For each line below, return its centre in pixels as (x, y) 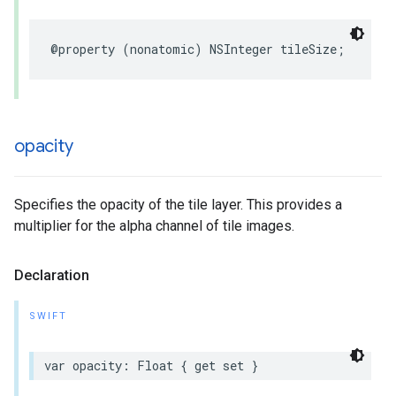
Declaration (52, 275)
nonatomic (162, 49)
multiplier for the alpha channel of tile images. (154, 226)
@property (83, 49)
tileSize (308, 49)
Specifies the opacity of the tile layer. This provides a (178, 205)
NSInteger (241, 49)
